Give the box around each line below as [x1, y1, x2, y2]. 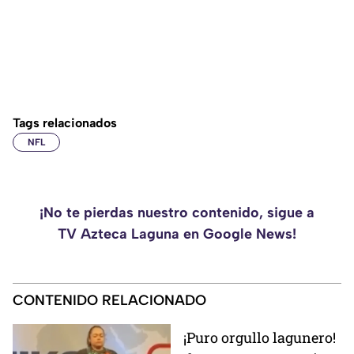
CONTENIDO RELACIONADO [13, 292, 206, 310]
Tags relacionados [13, 115, 117, 131]
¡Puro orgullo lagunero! [183, 328, 336, 348]
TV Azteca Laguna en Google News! [58, 225, 296, 243]
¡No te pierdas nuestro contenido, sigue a [40, 204, 314, 222]
